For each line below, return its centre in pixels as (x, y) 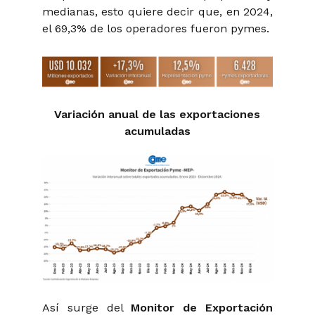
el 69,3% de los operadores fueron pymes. (155, 28)
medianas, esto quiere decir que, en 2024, (157, 11)
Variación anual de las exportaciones (157, 115)
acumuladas (157, 131)
